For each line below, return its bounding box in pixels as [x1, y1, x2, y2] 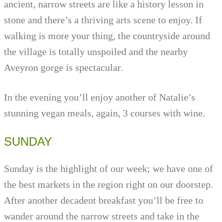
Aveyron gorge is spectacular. [4, 62, 123, 73]
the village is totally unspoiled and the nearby [4, 46, 188, 57]
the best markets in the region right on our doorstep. [4, 179, 213, 190]
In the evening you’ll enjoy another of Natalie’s [4, 92, 195, 103]
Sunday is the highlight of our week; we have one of [4, 163, 213, 174]
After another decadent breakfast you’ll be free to [4, 195, 203, 206]
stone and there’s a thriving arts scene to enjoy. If [4, 14, 202, 26]
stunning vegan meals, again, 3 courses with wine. [4, 108, 205, 119]
